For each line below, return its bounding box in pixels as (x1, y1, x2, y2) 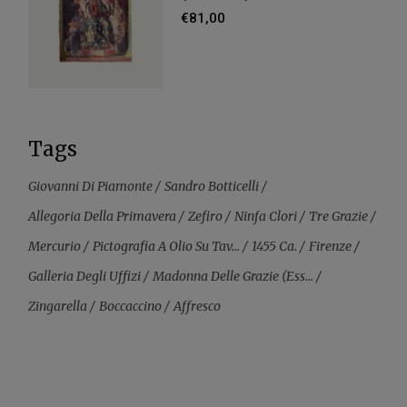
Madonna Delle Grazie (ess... (153, 267, 314, 284)
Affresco (174, 297, 222, 314)
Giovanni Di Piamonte (28, 177, 154, 194)
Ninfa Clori (234, 207, 298, 224)
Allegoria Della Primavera (28, 207, 177, 224)
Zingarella (28, 297, 88, 314)
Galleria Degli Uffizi (28, 267, 142, 284)
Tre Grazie (309, 207, 369, 224)
